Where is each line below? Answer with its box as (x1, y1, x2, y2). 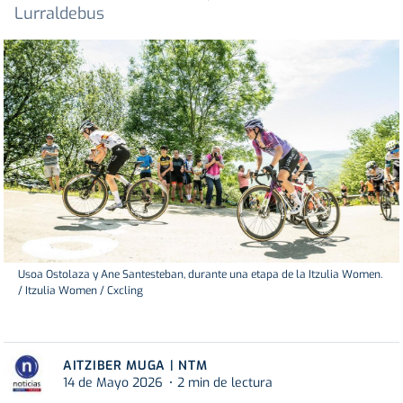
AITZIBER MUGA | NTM (63, 356, 208, 374)
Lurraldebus (14, 3, 104, 25)
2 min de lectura (177, 373, 273, 391)
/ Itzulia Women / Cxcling (18, 282, 143, 298)
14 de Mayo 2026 (63, 373, 163, 391)
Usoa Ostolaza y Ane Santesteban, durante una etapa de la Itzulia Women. (18, 266, 382, 282)
